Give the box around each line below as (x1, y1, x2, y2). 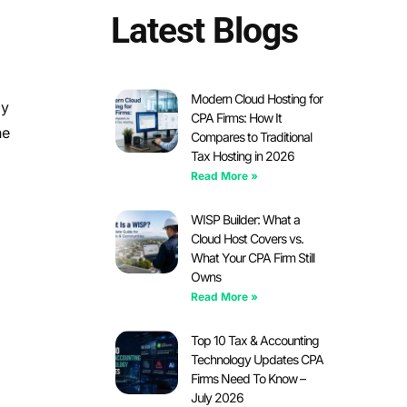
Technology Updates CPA (191, 352, 324, 368)
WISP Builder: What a (191, 212, 301, 228)
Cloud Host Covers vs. (191, 231, 304, 247)
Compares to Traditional (191, 129, 313, 145)
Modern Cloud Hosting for (191, 91, 323, 107)
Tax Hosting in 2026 (191, 148, 295, 164)
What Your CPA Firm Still (191, 250, 315, 266)
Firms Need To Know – (191, 371, 306, 387)
